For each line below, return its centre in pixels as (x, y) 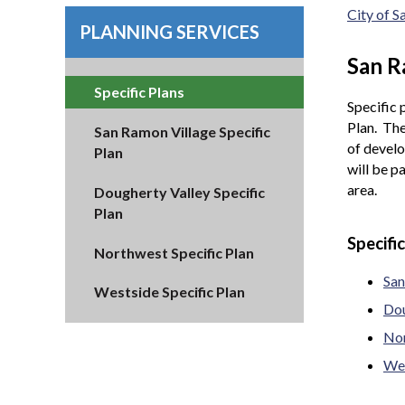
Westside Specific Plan (170, 292)
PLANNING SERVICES (170, 31)
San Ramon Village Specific (182, 132)
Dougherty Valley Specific (179, 192)
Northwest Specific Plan (174, 252)
